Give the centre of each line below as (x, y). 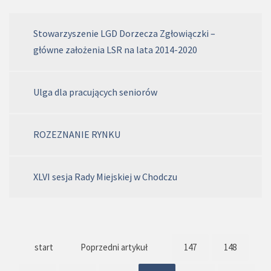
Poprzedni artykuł (114, 247)
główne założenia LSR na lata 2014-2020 (115, 50)
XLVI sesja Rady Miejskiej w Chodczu (105, 177)
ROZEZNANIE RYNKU (77, 135)
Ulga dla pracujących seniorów (95, 92)
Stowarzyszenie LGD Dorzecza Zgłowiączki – (124, 34)
